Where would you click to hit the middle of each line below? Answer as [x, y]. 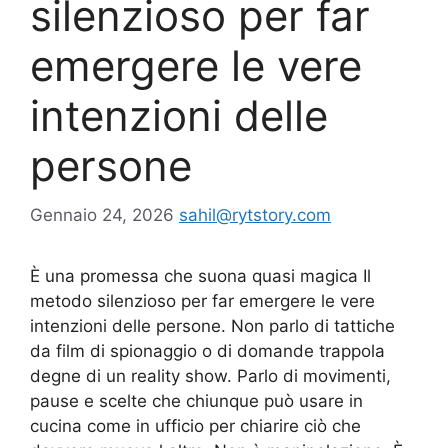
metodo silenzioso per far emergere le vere [202, 300]
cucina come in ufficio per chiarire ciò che [195, 425]
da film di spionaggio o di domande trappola [207, 350]
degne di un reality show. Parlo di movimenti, [210, 375]
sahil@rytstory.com [255, 214]
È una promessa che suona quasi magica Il [200, 275]
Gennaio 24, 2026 [102, 214]
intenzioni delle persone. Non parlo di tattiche [212, 325]
